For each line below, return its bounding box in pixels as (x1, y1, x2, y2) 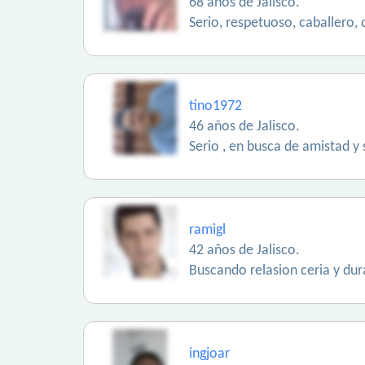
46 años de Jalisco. (189, 119, 300, 134)
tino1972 (189, 99, 242, 114)
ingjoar (189, 346, 230, 362)
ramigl (189, 222, 226, 238)
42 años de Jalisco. (189, 243, 300, 258)
